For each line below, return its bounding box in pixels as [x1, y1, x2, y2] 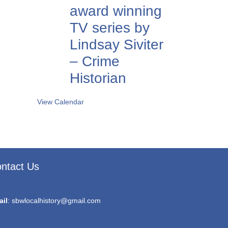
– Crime [70, 53, 120, 69]
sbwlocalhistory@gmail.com [12, 196, 101, 205]
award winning [70, 3, 162, 19]
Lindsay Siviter [70, 37, 163, 52]
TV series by [70, 20, 150, 36]
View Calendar [37, 98, 84, 106]
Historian [70, 70, 126, 86]
